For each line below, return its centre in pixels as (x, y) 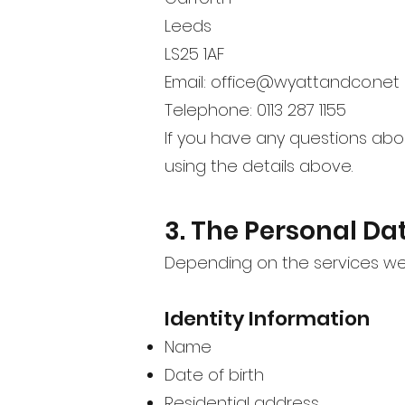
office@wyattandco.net (305, 81)
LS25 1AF (194, 53)
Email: (188, 81)
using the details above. (259, 165)
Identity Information (267, 318)
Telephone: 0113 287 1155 (255, 109)
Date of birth (214, 374)
